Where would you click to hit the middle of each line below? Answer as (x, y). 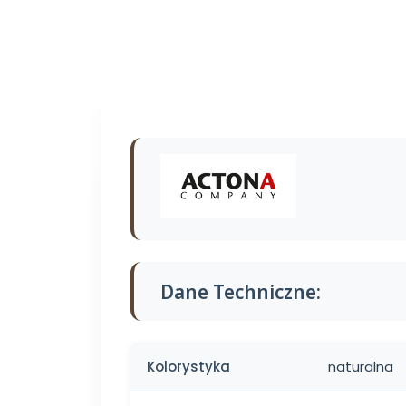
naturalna (361, 367)
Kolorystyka (188, 367)
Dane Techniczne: (241, 291)
